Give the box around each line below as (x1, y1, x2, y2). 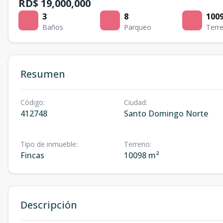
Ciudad (123, 98, 146, 107)
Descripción (20, 198, 77, 212)
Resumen (20, 67, 65, 81)
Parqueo (124, 22, 152, 32)
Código (20, 98, 43, 107)
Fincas (20, 150, 44, 161)
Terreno (123, 139, 150, 149)
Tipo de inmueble (20, 139, 76, 149)
